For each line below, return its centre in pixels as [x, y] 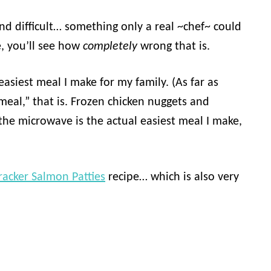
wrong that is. [177, 47]
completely [112, 47]
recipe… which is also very [172, 178]
